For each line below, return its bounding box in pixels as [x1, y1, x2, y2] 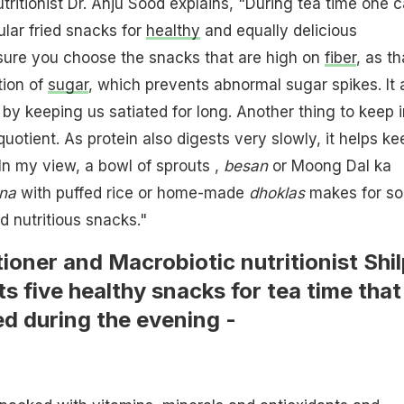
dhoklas [248, 183, 305, 202]
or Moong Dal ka [267, 156, 391, 175]
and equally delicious [199, 21, 357, 40]
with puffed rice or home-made [15, 183, 249, 202]
